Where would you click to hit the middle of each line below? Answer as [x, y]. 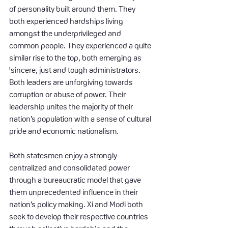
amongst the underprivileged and [66, 33]
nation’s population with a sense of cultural [81, 119]
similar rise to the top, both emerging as [76, 58]
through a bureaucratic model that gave [76, 180]
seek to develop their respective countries [79, 216]
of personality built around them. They [73, 9]
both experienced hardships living [67, 21]
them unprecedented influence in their [74, 192]
